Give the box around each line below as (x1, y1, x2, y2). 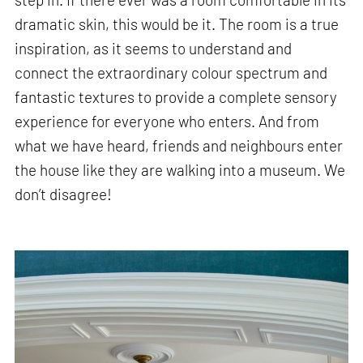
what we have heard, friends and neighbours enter (15, 136, 344, 156)
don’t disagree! (15, 185, 113, 204)
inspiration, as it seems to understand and (15, 39, 293, 58)
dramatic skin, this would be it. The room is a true (15, 15, 340, 34)
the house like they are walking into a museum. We (15, 160, 346, 180)
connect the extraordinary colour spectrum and (15, 63, 328, 83)
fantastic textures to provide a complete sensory (15, 88, 338, 107)
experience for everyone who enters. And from (15, 112, 320, 131)
